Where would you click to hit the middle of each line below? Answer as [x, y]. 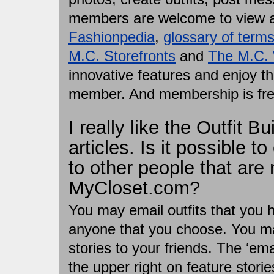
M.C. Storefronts [122, 56]
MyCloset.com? [134, 188]
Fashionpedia [112, 37]
